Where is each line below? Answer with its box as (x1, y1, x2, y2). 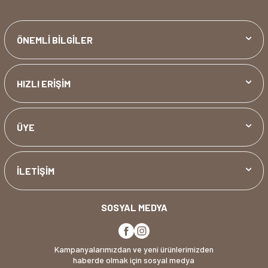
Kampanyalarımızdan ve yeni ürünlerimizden (54, 244, 214, 255)
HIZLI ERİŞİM (17, 78, 71, 90)
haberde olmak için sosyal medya (73, 255, 195, 266)
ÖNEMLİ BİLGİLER (17, 34, 93, 46)
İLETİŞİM (17, 165, 54, 177)
